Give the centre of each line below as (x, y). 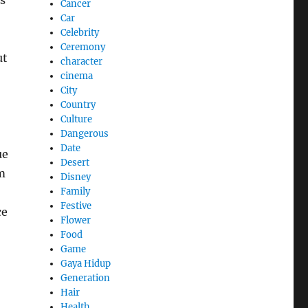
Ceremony (83, 47)
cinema (77, 76)
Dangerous (85, 133)
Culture (77, 119)
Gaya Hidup (86, 263)
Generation (86, 278)
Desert (75, 162)
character (82, 61)
